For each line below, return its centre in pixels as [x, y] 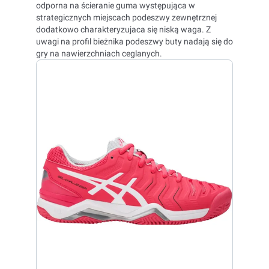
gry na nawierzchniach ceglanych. [99, 53]
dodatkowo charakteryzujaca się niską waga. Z [123, 29]
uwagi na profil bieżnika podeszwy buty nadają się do [134, 41]
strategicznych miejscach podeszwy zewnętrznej [126, 17]
